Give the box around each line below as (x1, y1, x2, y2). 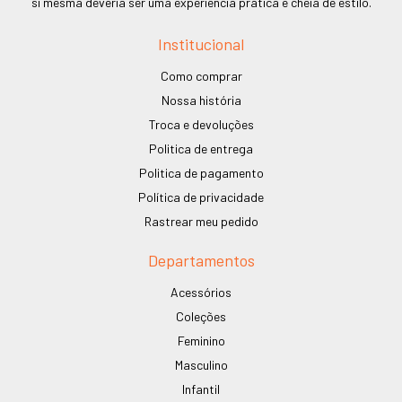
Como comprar (160, 68, 242, 83)
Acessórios (170, 284, 232, 300)
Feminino (177, 333, 225, 348)
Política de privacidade (138, 189, 264, 205)
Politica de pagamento (138, 165, 264, 180)
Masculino (174, 357, 228, 372)
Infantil (182, 381, 220, 397)
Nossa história (161, 92, 241, 108)
